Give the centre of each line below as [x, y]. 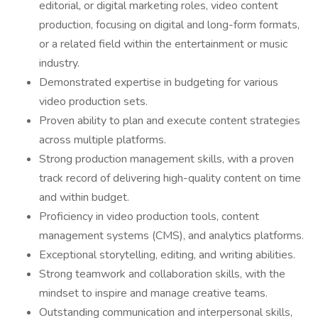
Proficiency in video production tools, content [149, 216]
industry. [59, 63]
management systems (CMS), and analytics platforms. [171, 236]
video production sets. [93, 102]
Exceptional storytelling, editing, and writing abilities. [167, 255]
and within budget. [84, 197]
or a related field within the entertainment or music [163, 44]
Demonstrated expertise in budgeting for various [159, 82]
